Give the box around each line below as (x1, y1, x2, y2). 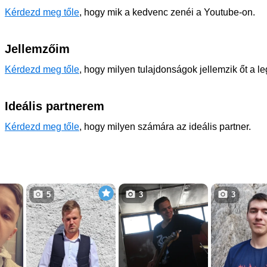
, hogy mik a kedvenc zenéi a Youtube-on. (79, 7, 255, 17)
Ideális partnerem (5, 100, 104, 113)
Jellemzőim (5, 42, 70, 55)
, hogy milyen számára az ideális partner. (79, 122, 251, 132)
